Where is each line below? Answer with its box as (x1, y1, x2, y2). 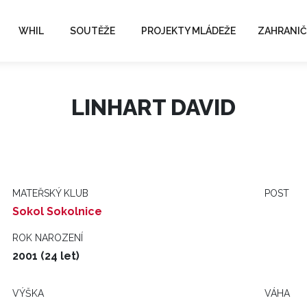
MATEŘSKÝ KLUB (12, 188, 88, 199)
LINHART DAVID (71, 95, 236, 120)
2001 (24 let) (12, 249, 79, 262)
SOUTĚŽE (70, 25, 115, 36)
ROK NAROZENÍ (12, 232, 83, 243)
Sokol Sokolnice (12, 205, 102, 218)
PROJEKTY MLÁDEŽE (141, 25, 236, 36)
